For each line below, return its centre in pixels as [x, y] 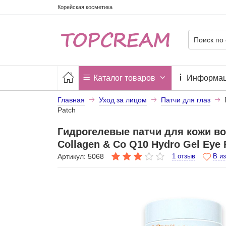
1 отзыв [183, 156]
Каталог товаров [124, 78]
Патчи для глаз [185, 100]
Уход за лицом [123, 100]
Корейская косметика [85, 7]
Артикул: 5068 [80, 156]
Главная [71, 100]
